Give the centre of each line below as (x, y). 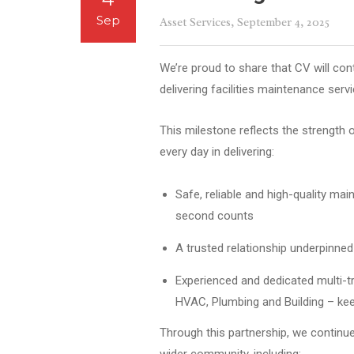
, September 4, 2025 (280, 23)
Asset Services (195, 23)
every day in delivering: (217, 152)
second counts (215, 216)
